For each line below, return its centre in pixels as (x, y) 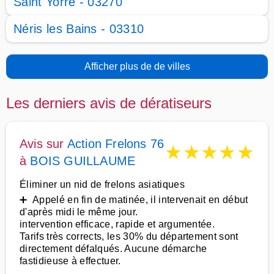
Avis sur (43, 144)
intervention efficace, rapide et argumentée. (117, 224)
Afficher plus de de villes (137, 66)
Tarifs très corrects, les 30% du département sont (129, 236)
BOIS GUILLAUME (83, 161)
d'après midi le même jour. (79, 212)
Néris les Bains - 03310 (79, 29)
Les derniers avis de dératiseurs (109, 103)
